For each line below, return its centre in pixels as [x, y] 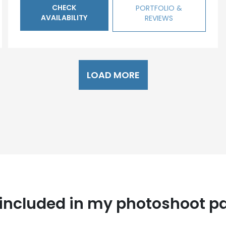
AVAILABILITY [64, 18]
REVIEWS [159, 18]
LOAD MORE [113, 75]
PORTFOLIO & [159, 8]
